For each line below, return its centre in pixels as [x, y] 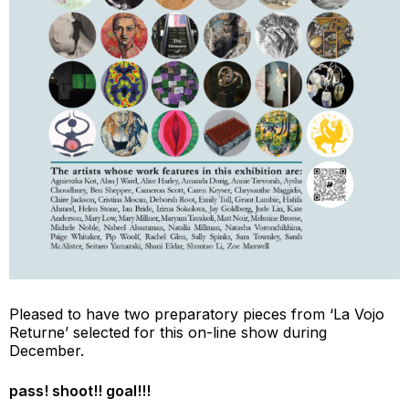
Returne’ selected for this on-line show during [168, 332]
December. [47, 351]
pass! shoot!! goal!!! [80, 391]
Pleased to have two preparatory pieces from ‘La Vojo [197, 314]
